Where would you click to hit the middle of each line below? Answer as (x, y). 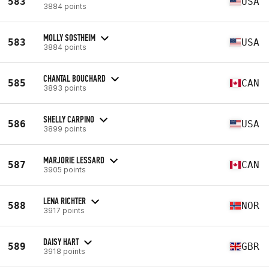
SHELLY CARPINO (69, 119)
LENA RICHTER (65, 201)
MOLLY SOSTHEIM (69, 37)
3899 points (65, 128)
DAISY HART (61, 241)
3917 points (64, 210)
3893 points (65, 88)
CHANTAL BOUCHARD (74, 78)
